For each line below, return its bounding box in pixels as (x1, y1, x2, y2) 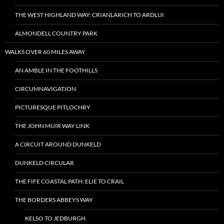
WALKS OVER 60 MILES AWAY (5, 48, 85, 55)
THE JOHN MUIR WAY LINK (15, 122, 89, 129)
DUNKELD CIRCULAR (15, 159, 74, 166)
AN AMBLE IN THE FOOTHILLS (15, 66, 97, 74)
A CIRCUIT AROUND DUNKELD (15, 140, 101, 148)
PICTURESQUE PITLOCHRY (15, 103, 90, 111)
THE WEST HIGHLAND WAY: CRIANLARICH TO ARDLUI (15, 11, 164, 18)
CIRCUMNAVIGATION (15, 85, 76, 92)
